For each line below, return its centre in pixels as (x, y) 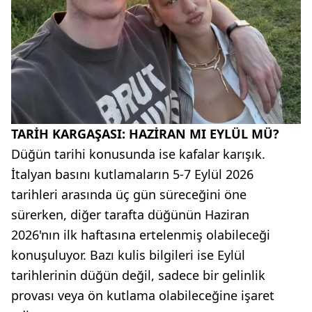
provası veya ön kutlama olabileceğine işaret (143, 295)
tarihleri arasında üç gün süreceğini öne (129, 194)
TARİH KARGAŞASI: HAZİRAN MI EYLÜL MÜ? (145, 133)
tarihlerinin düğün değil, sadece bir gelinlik (138, 275)
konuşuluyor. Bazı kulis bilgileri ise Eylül (128, 255)
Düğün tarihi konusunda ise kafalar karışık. (138, 154)
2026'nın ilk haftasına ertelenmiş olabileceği (141, 234)
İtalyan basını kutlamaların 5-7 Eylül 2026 (132, 174)
